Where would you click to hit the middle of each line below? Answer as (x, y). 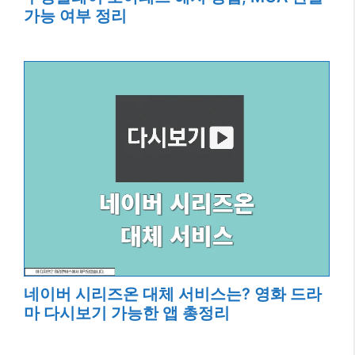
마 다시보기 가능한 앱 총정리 (127, 313)
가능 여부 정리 (75, 16)
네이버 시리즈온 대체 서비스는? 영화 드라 (173, 294)
